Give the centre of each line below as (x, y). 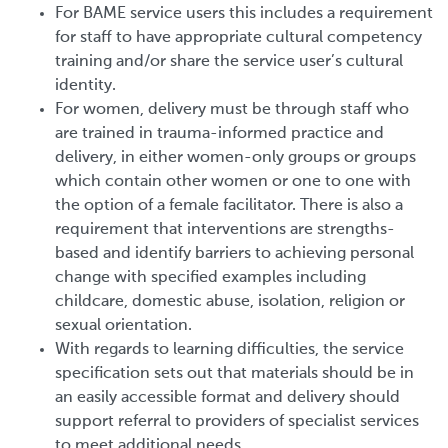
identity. (85, 85)
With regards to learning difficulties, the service (229, 349)
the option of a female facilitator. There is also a (229, 205)
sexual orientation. (123, 325)
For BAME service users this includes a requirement (244, 13)
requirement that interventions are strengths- (225, 229)
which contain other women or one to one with (233, 181)
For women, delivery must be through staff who (232, 109)
